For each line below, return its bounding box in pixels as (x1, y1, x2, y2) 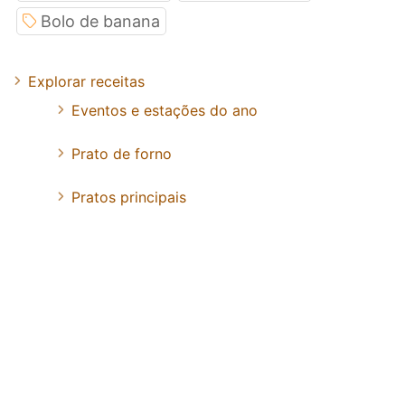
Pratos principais (71, 187, 186, 206)
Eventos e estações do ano (71, 100, 258, 119)
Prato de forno (71, 144, 172, 163)
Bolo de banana (41, 11, 160, 31)
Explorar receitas (28, 71, 145, 90)
